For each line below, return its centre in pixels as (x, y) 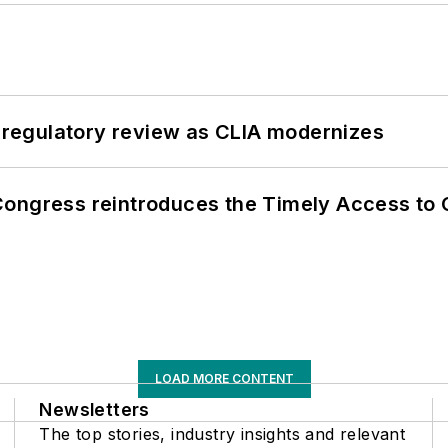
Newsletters (94, 410)
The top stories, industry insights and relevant (222, 434)
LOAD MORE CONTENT (224, 379)
